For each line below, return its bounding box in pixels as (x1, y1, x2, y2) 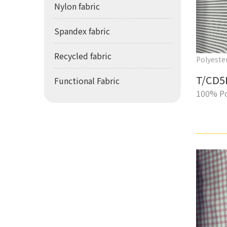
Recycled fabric (54, 49, 111, 62)
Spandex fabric (54, 24, 110, 37)
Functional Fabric (54, 74, 120, 87)
